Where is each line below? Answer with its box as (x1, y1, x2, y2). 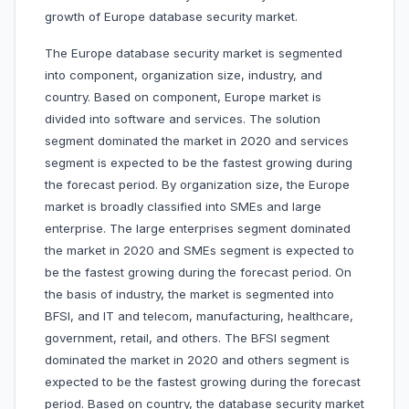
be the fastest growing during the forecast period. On (45, 265, 351, 280)
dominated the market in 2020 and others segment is (45, 352, 350, 368)
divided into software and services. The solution (45, 111, 320, 127)
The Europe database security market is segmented (45, 46, 342, 61)
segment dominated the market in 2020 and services (45, 133, 349, 149)
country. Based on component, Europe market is (45, 89, 321, 105)
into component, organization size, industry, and (45, 68, 322, 83)
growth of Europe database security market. (45, 9, 298, 25)
